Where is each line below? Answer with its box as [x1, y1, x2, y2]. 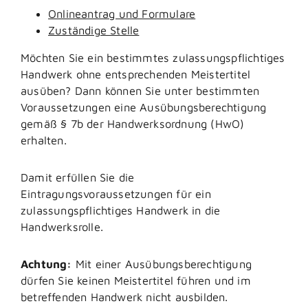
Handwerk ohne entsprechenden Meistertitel [21, 67, 251, 81]
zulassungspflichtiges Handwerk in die [21, 203, 221, 217]
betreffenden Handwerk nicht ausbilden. [21, 290, 228, 304]
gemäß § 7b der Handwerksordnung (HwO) [21, 117, 245, 131]
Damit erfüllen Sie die [21, 170, 135, 184]
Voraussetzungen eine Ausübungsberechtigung [21, 100, 267, 114]
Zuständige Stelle [48, 23, 140, 37]
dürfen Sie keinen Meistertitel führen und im [21, 274, 251, 287]
